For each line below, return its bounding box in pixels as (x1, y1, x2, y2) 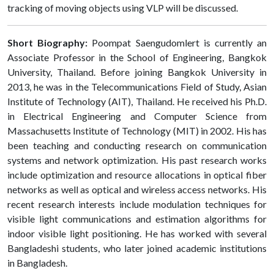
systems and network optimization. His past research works (7, 154, 267, 166)
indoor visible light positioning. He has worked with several (7, 228, 267, 240)
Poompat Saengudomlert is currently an (92, 37, 267, 49)
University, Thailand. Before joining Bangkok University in (7, 66, 267, 78)
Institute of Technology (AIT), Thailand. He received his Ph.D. (7, 95, 267, 108)
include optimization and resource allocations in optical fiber (7, 169, 267, 181)
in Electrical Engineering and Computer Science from (7, 110, 267, 122)
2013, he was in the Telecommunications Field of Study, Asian (7, 81, 267, 93)
